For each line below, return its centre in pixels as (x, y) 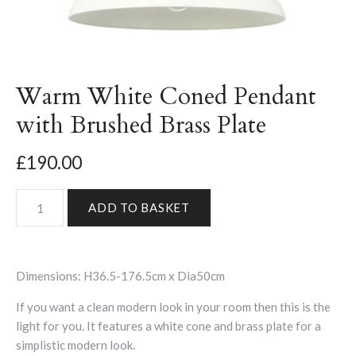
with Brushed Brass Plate (141, 126)
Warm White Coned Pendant (166, 97)
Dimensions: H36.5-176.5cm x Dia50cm (120, 276)
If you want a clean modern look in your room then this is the (173, 307)
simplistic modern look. (75, 345)
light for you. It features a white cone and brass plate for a (168, 326)
